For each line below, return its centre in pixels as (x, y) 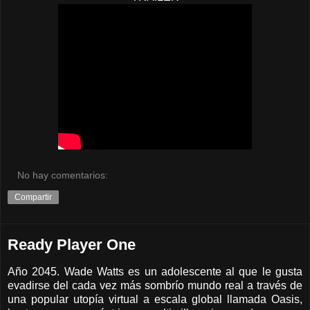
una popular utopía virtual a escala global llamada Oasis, (155, 300)
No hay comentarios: (63, 175)
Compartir (33, 198)
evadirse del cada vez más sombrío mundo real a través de (155, 286)
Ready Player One (72, 245)
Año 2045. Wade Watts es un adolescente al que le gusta (155, 272)
